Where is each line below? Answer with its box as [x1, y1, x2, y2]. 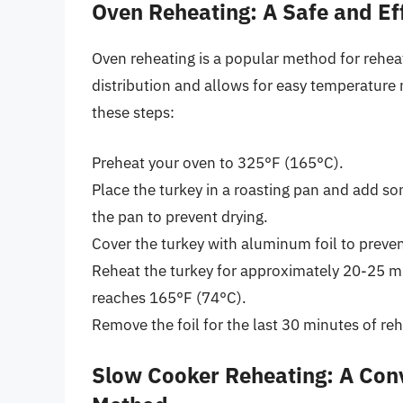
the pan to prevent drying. [92, 206, 268, 227]
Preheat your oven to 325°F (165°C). [92, 152, 344, 173]
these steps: [92, 103, 175, 123]
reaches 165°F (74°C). [92, 287, 246, 308]
